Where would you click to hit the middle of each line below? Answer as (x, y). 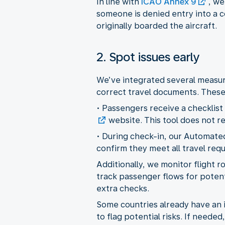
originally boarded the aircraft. (157, 26)
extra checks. (123, 188)
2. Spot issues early (148, 57)
